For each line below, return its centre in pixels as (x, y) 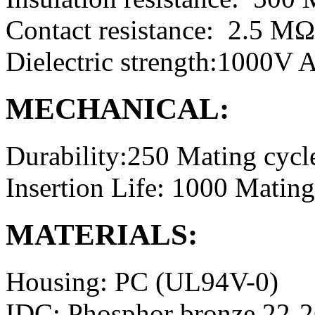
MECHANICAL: (117, 109)
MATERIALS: (102, 234)
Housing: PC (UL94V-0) (142, 281)
